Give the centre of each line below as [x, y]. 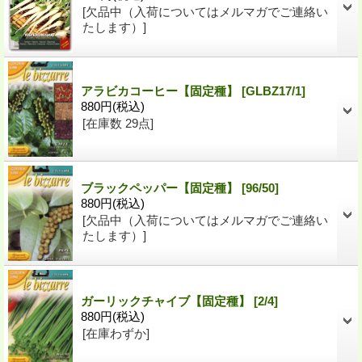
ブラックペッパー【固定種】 [161, 188]
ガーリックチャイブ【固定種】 [167, 301]
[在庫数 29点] [118, 124]
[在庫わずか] [116, 334]
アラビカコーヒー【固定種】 [161, 91]
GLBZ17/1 [274, 91]
